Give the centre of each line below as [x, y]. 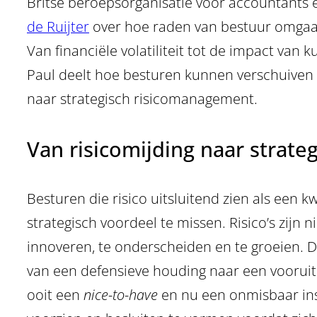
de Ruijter [58, 26]
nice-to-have [122, 295]
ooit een [55, 295]
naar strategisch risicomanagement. [142, 98]
